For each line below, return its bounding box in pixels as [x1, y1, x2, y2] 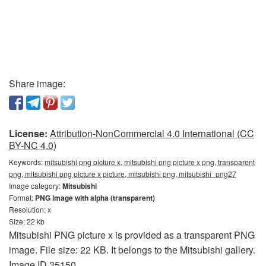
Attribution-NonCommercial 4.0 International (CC [50, 126, 254, 141]
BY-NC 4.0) [9, 138, 56, 153]
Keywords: [9, 157, 45, 167]
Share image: [9, 77, 65, 91]
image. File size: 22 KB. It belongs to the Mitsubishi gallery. [9, 243, 255, 257]
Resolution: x [9, 204, 51, 215]
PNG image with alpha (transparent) [35, 192, 155, 204]
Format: [9, 192, 35, 203]
